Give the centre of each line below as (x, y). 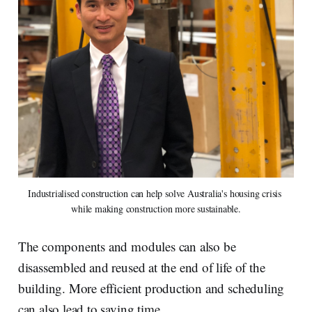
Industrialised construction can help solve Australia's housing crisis (155, 194)
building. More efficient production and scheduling (151, 288)
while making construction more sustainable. (156, 209)
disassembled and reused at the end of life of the (141, 267)
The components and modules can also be (127, 247)
